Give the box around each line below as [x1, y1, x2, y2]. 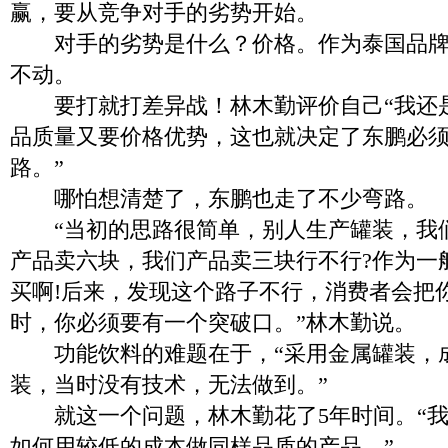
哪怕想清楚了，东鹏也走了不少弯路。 [10, 186, 428, 211]
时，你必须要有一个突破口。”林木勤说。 [10, 310, 416, 335]
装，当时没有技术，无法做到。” [10, 372, 328, 397]
